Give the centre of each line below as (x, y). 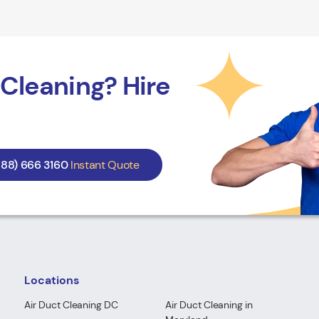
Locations (52, 280)
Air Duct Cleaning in (209, 304)
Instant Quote (105, 164)
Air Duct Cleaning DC (71, 304)
